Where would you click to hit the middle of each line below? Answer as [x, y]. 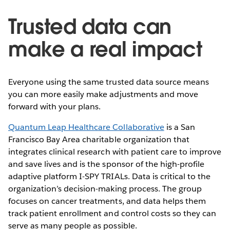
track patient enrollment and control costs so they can [112, 214]
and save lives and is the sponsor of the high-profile [107, 164]
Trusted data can [90, 27]
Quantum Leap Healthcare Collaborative [86, 127]
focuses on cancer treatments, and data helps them [107, 201]
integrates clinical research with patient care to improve [115, 152]
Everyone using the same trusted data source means [109, 82]
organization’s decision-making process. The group [105, 189]
